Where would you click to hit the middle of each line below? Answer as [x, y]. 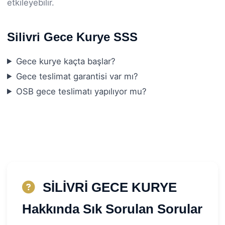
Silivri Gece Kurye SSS [72, 37]
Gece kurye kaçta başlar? [66, 61]
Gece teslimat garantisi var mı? [77, 76]
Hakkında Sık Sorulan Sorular [112, 209]
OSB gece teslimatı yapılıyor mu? [81, 91]
